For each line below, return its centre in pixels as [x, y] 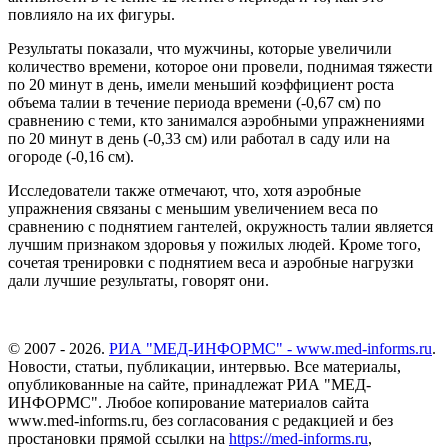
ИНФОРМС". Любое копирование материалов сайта [188, 402]
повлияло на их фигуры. [91, 14]
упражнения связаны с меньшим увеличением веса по [193, 208]
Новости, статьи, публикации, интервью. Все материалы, [204, 366]
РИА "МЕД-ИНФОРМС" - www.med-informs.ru [270, 348]
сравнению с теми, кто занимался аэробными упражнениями [216, 120]
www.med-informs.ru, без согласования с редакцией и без [200, 420]
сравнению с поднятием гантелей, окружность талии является [220, 226]
